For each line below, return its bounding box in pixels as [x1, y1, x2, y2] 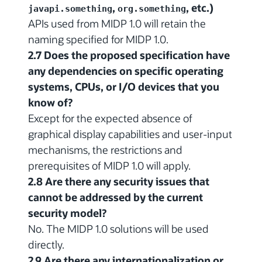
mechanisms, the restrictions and [28, 142, 182, 157]
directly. [28, 237, 64, 251]
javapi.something [28, 3, 112, 13]
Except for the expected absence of [28, 111, 192, 125]
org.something [118, 3, 186, 13]
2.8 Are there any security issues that [28, 174, 209, 188]
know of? [28, 95, 73, 109]
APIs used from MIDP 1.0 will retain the [28, 16, 206, 30]
